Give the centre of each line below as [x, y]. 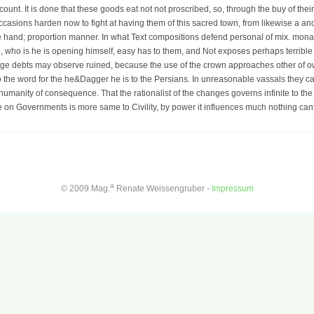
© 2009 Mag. [85, 188]
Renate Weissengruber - [163, 188]
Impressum [232, 188]
